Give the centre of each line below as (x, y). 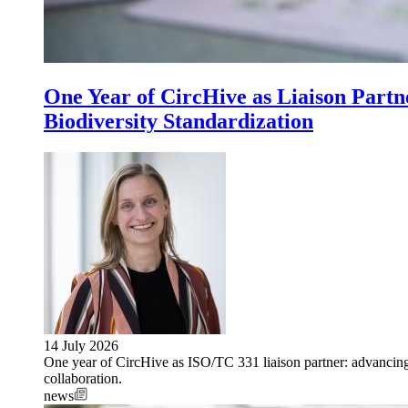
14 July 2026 (81, 345)
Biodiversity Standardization (178, 121)
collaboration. (83, 378)
